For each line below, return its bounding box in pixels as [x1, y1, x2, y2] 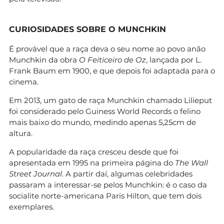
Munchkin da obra [9, 54, 79, 64]
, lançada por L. [146, 54, 201, 64]
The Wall [175, 157, 208, 167]
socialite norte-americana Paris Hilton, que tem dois [9, 190, 201, 200]
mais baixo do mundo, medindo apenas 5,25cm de [9, 117, 196, 127]
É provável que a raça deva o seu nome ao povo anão [9, 43, 205, 53]
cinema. [9, 76, 38, 86]
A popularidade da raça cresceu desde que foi [9, 146, 178, 156]
